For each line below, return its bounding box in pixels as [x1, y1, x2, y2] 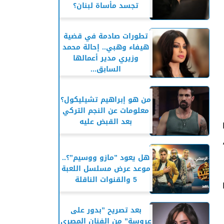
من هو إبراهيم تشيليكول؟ [60, 93, 151, 106]
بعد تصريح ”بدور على [70, 204, 141, 216]
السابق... [90, 63, 121, 75]
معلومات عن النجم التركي [62, 104, 149, 117]
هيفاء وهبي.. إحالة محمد [62, 41, 149, 53]
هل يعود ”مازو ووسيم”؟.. [62, 151, 149, 164]
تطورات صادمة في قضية [63, 30, 148, 42]
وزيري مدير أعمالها [73, 52, 138, 64]
